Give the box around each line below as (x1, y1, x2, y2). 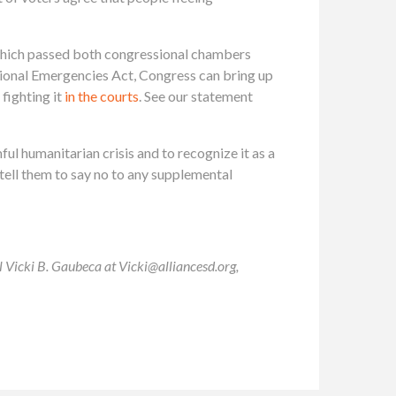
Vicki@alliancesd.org (118, 256, 236, 274)
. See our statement (139, 87, 253, 104)
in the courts (65, 87, 139, 104)
